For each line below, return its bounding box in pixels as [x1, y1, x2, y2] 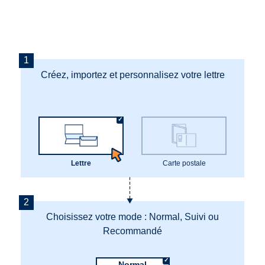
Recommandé [103, 225, 162, 236]
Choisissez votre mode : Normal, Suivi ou [46, 211, 219, 222]
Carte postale [162, 159, 206, 167]
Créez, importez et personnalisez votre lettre [40, 69, 225, 80]
